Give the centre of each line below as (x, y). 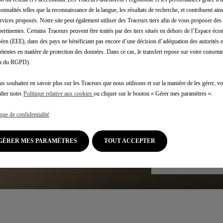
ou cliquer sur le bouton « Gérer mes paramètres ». (153, 94)
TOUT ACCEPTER (130, 141)
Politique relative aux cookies (58, 94)
